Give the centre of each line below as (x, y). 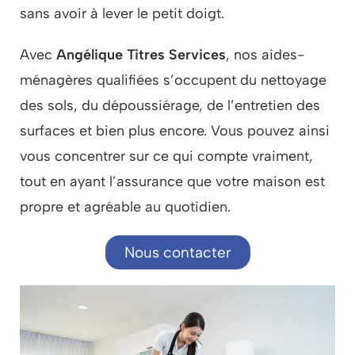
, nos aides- (265, 54)
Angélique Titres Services (141, 54)
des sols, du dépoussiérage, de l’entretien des (170, 105)
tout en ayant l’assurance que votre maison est (172, 181)
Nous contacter (177, 252)
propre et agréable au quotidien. (125, 206)
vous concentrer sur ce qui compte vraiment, (166, 156)
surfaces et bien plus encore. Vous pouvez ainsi (175, 130)
